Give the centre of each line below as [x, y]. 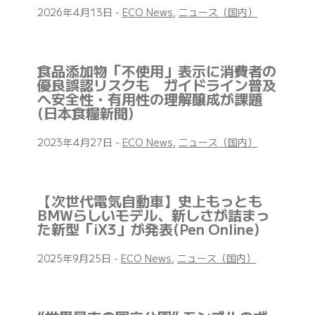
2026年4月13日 [76, 12]
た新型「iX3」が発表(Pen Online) [148, 229]
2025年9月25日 [76, 258]
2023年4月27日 [76, 142]
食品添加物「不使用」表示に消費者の [157, 71]
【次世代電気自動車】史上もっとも [150, 201]
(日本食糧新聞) [85, 113]
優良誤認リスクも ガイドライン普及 [157, 85]
